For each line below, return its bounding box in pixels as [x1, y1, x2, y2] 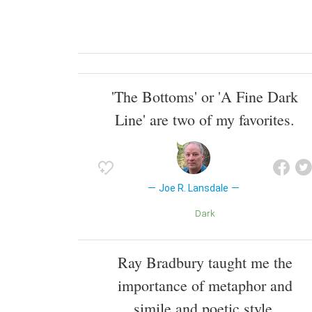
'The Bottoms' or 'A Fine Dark [111, 86, 298, 107]
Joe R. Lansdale [158, 182, 228, 194]
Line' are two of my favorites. [115, 109, 295, 130]
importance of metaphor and [117, 275, 292, 296]
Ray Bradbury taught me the [117, 252, 292, 273]
